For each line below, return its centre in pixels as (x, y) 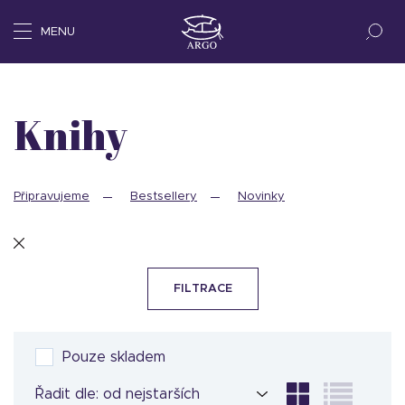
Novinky (261, 197)
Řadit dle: (67, 394)
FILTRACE (202, 289)
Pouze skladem (114, 357)
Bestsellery (164, 197)
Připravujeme (52, 197)
